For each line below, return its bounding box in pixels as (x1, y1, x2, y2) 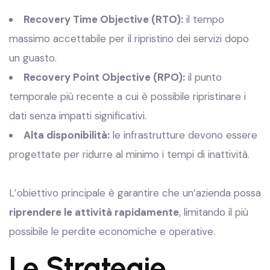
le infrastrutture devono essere (110, 128, 257, 142)
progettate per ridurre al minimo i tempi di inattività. (9, 148, 250, 161)
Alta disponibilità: (24, 128, 110, 142)
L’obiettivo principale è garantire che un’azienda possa (9, 186, 261, 199)
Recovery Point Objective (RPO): (24, 71, 185, 84)
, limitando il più (179, 206, 248, 219)
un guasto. (9, 51, 57, 64)
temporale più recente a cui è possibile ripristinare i (9, 90, 246, 103)
